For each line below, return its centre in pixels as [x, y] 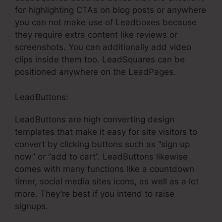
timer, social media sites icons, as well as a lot [107, 181]
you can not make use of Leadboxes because [106, 23]
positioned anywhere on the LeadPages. [95, 72]
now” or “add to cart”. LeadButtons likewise [101, 156]
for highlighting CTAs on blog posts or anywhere [111, 10]
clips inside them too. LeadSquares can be [100, 60]
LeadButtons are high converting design [95, 119]
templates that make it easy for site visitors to [106, 132]
